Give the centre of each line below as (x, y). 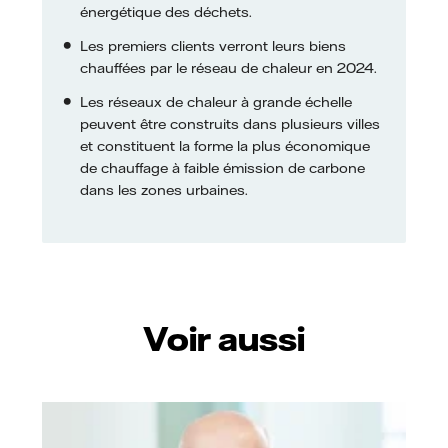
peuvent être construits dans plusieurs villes (230, 124)
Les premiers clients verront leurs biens (213, 46)
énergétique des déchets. (166, 12)
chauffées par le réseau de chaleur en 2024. (228, 68)
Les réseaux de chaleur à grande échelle (216, 102)
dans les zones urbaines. (164, 190)
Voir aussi (224, 338)
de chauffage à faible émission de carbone (222, 168)
